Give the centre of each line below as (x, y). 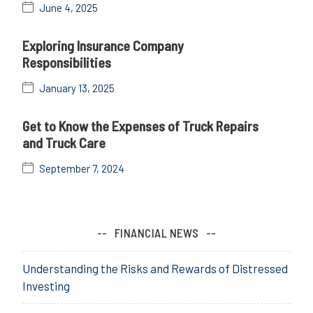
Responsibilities (67, 62)
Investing (46, 285)
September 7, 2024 (82, 168)
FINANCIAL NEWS (156, 232)
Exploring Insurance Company (103, 45)
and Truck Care (64, 142)
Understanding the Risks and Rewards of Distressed (155, 268)
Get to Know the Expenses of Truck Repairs (140, 125)
